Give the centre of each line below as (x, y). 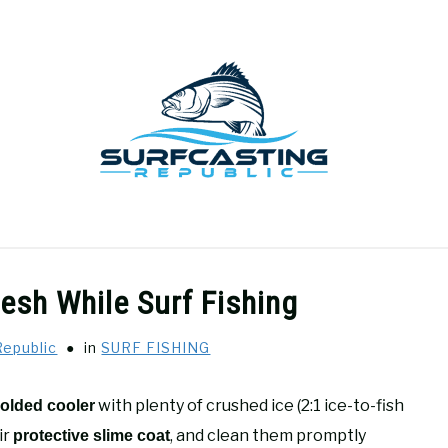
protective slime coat (91, 435)
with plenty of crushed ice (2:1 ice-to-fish (249, 405)
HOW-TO (335, 271)
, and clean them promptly (268, 435)
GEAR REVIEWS (58, 271)
